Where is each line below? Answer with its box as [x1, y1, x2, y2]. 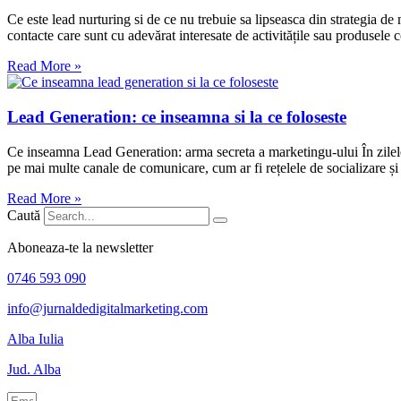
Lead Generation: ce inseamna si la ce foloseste [7, 107, 346, 127]
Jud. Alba [7, 361, 61, 377]
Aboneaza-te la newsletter [7, 239, 153, 255]
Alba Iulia [7, 330, 64, 346]
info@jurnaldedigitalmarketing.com [7, 300, 208, 316]
